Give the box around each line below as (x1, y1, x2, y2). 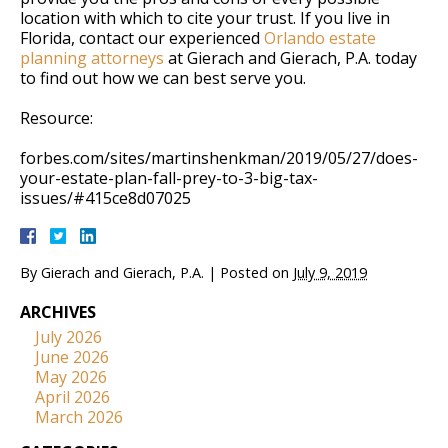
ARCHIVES (20, 301, 96, 324)
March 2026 (35, 406, 123, 429)
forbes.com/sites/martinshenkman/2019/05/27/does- (20, 147, 418, 170)
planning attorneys (20, 47, 164, 70)
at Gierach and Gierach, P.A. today (164, 47, 417, 70)
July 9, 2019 (293, 263, 367, 283)
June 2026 (35, 346, 109, 369)
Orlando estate (264, 27, 376, 50)
